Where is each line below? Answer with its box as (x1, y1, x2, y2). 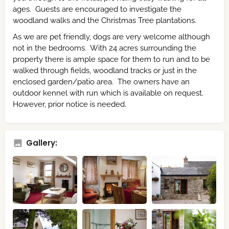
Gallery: (26, 137, 57, 148)
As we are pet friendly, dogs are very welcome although (13, 32, 210, 41)
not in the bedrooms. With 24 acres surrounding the (13, 43, 196, 53)
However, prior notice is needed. (13, 99, 126, 109)
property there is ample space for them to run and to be (13, 54, 210, 64)
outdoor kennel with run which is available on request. (13, 88, 205, 98)
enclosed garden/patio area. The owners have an (13, 77, 190, 86)
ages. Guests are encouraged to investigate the (13, 4, 181, 14)
